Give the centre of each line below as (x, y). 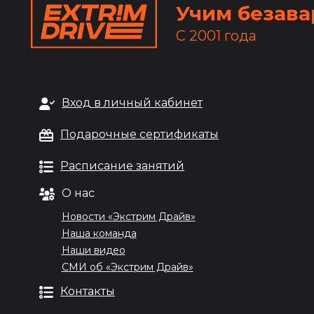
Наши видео (93, 250)
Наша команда (99, 233)
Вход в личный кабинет (132, 103)
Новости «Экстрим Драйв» (128, 217)
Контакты (88, 291)
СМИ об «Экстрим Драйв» (127, 267)
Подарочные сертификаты (139, 134)
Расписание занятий (123, 166)
